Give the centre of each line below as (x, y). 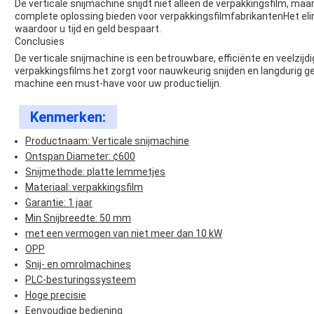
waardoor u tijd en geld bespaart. (88, 29)
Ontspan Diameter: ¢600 (80, 157)
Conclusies (40, 42)
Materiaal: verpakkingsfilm (84, 187)
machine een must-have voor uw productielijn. (118, 84)
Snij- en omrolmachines (78, 265)
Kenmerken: (68, 117)
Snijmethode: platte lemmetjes (95, 172)
